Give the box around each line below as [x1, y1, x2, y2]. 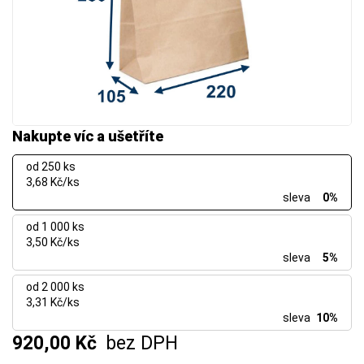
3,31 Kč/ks [26, 296, 80, 310]
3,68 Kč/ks [26, 175, 80, 189]
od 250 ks [26, 160, 76, 174]
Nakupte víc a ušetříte [12, 128, 163, 145]
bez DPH [106, 332, 178, 355]
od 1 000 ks [26, 220, 84, 234]
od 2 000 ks [26, 280, 84, 294]
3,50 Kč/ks [26, 236, 80, 249]
